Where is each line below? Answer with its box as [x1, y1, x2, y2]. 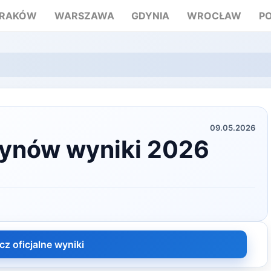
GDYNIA [131, 10, 170, 22]
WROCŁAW [187, 10, 242, 22]
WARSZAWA [54, 10, 114, 22]
